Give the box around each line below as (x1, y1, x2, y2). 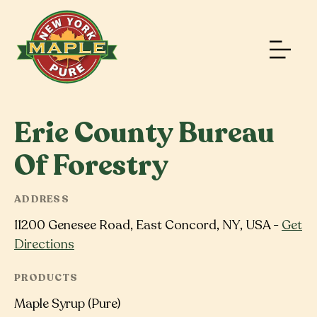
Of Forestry (14, 146, 168, 185)
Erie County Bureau (14, 114, 275, 152)
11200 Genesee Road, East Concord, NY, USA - (14, 216, 282, 234)
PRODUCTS (14, 270, 79, 284)
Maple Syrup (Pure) (14, 294, 120, 312)
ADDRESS (14, 192, 69, 206)
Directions (14, 235, 74, 253)
